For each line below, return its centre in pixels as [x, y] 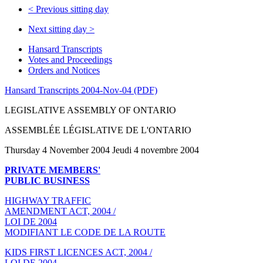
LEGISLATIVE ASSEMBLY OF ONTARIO [90, 110]
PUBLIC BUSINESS [47, 180]
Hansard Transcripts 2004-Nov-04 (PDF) [81, 90]
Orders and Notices [64, 70]
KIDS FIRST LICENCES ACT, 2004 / [78, 252]
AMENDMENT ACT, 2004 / [60, 211]
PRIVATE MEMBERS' [53, 170]
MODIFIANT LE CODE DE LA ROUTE [85, 232]
